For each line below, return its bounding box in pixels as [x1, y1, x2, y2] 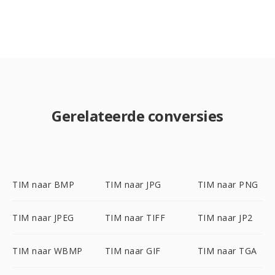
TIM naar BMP [12, 179, 74, 190]
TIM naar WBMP [12, 245, 83, 257]
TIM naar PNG [197, 179, 258, 190]
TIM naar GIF [104, 245, 161, 257]
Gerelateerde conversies [52, 106, 223, 126]
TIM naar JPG [104, 179, 161, 190]
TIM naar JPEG [12, 212, 74, 223]
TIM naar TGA [197, 245, 257, 257]
